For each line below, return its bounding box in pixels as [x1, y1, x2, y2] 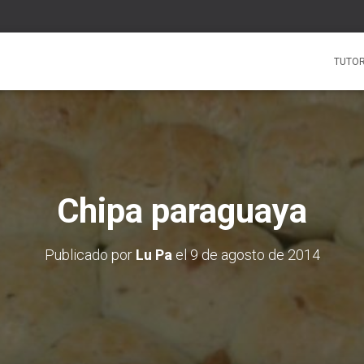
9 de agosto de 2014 [189, 246, 320, 263]
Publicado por [44, 246, 136, 263]
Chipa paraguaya [57, 191, 307, 231]
